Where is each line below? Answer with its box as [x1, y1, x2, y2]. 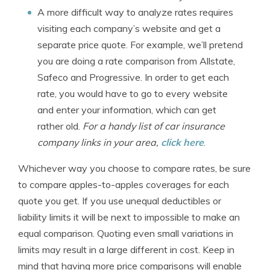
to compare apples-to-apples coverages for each [18, 178, 229, 190]
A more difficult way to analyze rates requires [37, 6, 233, 18]
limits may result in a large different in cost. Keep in [18, 243, 234, 256]
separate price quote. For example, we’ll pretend [37, 39, 243, 51]
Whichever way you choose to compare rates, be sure [18, 162, 251, 174]
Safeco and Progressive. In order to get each [37, 71, 229, 83]
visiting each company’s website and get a [37, 22, 221, 34]
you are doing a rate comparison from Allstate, [37, 55, 235, 67]
